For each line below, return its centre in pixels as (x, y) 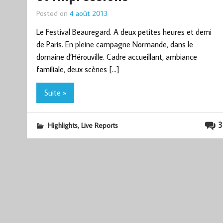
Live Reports (99, 125)
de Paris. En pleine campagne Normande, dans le (114, 45)
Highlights (62, 125)
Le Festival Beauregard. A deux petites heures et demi (124, 32)
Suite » (55, 92)
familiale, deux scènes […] (77, 69)
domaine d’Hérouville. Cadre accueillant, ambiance (116, 57)
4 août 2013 (88, 13)
